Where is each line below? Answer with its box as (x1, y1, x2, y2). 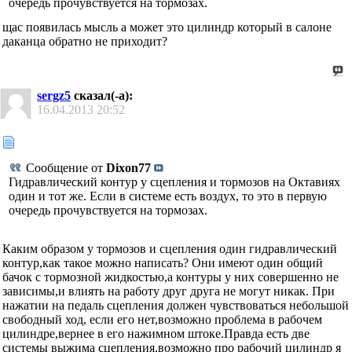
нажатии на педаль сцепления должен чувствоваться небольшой (2, 299, 349, 313)
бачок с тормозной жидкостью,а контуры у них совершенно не (2, 270, 339, 284)
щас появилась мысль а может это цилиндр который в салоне (2, 20, 332, 34)
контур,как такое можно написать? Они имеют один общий (2, 256, 323, 270)
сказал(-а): (71, 89, 133, 103)
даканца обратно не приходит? (2, 34, 167, 48)
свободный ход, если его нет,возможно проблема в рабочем (2, 313, 322, 327)
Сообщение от (23, 161, 106, 175)
